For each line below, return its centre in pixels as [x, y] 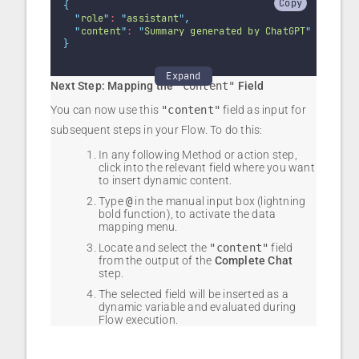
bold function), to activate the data [188, 214]
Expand [184, 77]
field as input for [263, 110]
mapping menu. [138, 227]
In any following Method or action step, [198, 155]
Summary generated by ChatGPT [225, 32]
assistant [153, 19]
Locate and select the [154, 248]
